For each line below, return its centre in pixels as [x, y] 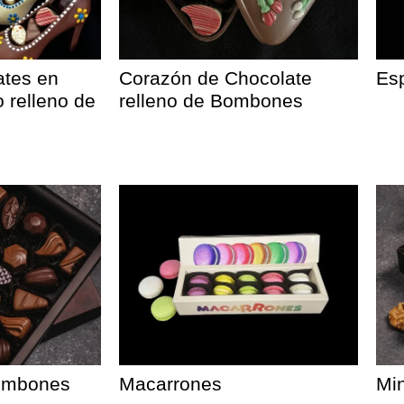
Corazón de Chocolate [216, 78]
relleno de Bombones [211, 101]
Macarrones [170, 384]
